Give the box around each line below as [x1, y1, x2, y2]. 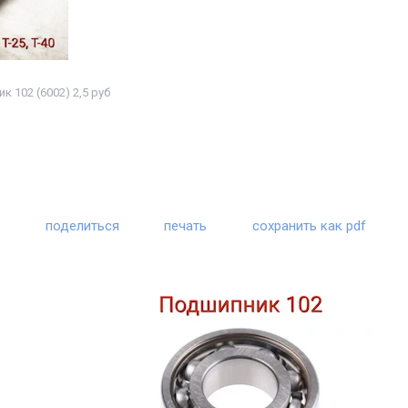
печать [164, 217, 208, 234]
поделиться [46, 217, 120, 234]
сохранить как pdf [251, 217, 366, 234]
